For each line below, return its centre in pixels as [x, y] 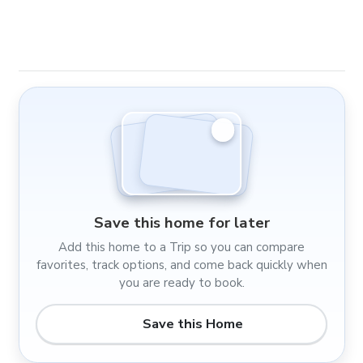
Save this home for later [181, 223]
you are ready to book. [181, 282]
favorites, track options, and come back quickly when [181, 265]
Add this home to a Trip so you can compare [181, 247]
